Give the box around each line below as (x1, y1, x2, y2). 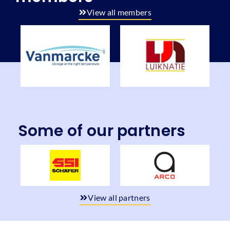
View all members (87, 7, 151, 17)
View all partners (88, 192, 150, 202)
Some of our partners (17, 120, 186, 142)
